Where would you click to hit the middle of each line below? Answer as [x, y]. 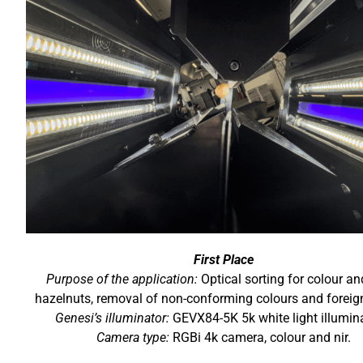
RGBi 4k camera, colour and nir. [260, 337]
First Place [223, 259]
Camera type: [132, 337]
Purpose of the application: [123, 279]
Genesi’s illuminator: [112, 318]
